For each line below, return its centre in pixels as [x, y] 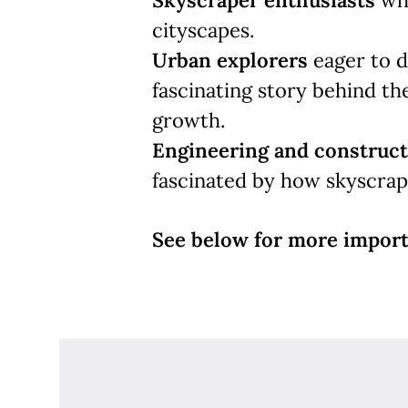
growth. [189, 120]
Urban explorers [230, 60]
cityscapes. [203, 30]
